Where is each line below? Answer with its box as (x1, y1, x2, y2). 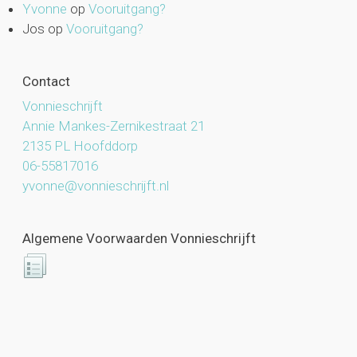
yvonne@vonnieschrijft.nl (22, 178, 169, 194)
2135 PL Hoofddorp (22, 138, 138, 155)
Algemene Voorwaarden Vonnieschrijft (22, 229, 256, 246)
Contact (22, 73, 70, 89)
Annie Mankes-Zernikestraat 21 (22, 118, 205, 135)
